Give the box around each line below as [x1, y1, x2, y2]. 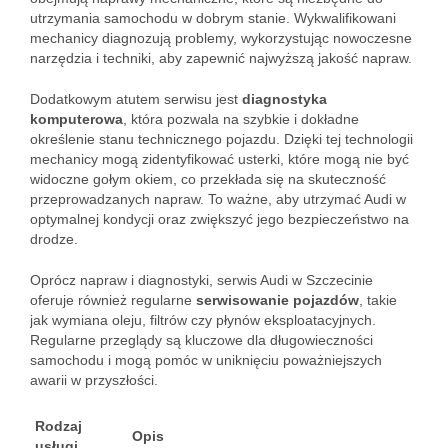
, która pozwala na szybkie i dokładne [123, 111, 359, 127]
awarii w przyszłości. [30, 372, 158, 388]
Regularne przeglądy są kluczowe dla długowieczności [30, 332, 373, 348]
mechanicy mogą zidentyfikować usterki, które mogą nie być [30, 151, 409, 167]
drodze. [30, 231, 78, 247]
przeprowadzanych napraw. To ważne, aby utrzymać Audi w [30, 191, 406, 207]
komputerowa [30, 111, 123, 127]
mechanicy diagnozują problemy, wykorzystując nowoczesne [30, 30, 412, 46]
